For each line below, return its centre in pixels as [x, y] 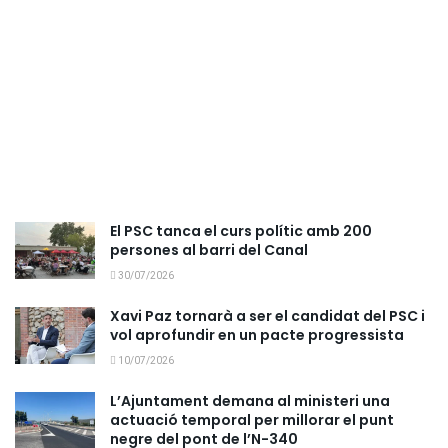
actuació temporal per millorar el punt [252, 419]
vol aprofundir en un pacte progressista [257, 334]
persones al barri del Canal [209, 249]
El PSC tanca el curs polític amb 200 [241, 230]
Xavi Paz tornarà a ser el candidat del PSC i [267, 315]
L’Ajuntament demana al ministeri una [250, 400]
